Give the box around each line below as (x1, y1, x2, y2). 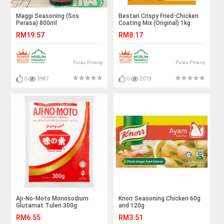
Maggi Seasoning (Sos (16, 12, 79, 19)
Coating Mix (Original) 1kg (118, 19, 191, 26)
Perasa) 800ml (16, 19, 57, 26)
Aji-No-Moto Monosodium (16, 194, 89, 202)
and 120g (118, 201, 145, 209)
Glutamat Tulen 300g (16, 201, 77, 209)
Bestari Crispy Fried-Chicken (118, 12, 199, 19)
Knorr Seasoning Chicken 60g (118, 194, 201, 202)
